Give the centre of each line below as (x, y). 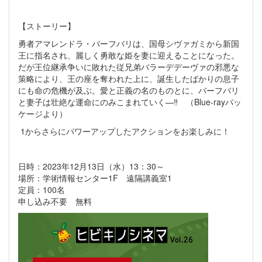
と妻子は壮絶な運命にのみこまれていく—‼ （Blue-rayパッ (130, 102)
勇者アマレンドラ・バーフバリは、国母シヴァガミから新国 (129, 44)
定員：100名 (42, 190)
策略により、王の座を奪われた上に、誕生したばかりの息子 (129, 79)
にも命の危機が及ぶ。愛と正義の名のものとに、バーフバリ (129, 90)
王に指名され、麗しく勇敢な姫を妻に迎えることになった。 (129, 55)
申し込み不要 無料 (55, 201)
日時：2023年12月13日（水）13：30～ (95, 166)
